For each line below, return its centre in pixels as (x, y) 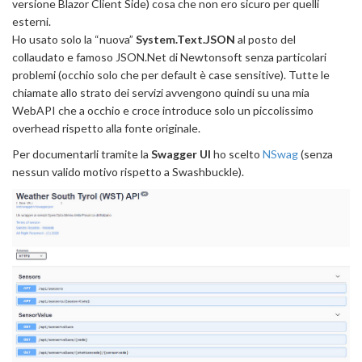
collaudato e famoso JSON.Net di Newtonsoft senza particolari (169, 57)
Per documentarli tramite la (82, 154)
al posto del (265, 39)
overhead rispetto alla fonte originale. (106, 128)
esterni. (32, 21)
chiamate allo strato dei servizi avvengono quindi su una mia (161, 92)
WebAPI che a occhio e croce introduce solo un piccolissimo (163, 110)
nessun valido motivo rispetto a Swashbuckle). (128, 171)
